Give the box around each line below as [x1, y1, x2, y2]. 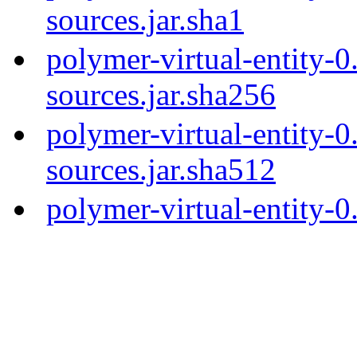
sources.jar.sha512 [46, 151, 276, 186]
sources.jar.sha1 [46, 2, 244, 37]
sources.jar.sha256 [46, 76, 276, 112]
